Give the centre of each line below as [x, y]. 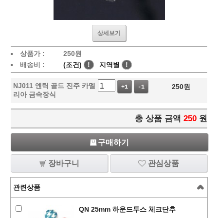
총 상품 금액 [158, 118]
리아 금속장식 [34, 94]
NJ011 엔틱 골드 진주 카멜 [54, 86]
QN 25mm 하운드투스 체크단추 [127, 209]
